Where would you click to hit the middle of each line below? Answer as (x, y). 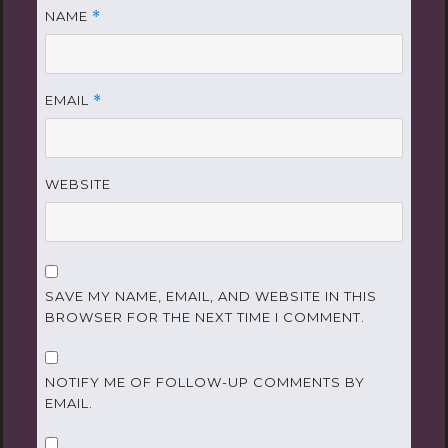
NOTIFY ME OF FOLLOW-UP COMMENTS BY (204, 381)
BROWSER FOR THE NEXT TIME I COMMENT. (204, 316)
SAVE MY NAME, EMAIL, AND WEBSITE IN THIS (210, 295)
